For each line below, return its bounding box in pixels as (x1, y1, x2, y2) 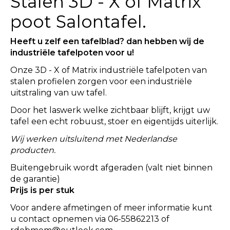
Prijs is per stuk (10, 185, 74, 196)
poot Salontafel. (10, 11, 146, 32)
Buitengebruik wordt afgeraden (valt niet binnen (10, 163, 213, 173)
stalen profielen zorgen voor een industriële (10, 76, 192, 87)
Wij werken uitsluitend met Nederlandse (10, 134, 177, 144)
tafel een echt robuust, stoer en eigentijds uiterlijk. (10, 117, 218, 127)
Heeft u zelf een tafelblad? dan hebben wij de (10, 36, 204, 47)
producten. (10, 145, 55, 156)
